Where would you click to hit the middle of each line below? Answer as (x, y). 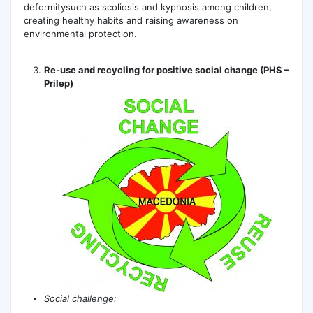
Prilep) (59, 83)
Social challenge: (81, 299)
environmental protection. (80, 33)
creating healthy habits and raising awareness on (131, 20)
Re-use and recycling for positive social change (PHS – (167, 70)
